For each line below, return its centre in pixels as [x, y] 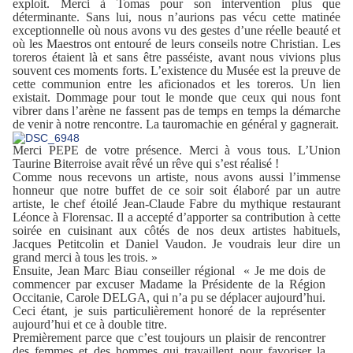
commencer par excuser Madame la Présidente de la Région [169, 284]
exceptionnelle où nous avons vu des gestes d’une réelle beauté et [176, 30]
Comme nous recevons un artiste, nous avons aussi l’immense [176, 176]
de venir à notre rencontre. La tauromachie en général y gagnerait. [176, 124]
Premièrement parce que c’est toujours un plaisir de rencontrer [169, 337]
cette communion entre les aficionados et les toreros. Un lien [176, 84]
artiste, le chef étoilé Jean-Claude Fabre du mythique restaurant [176, 203]
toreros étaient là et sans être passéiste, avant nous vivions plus [176, 57]
